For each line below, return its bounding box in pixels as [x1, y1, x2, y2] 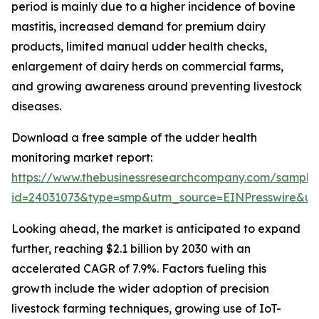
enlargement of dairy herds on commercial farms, [11, 59, 283, 74]
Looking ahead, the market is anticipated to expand [11, 221, 300, 236]
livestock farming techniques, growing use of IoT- [11, 301, 281, 316]
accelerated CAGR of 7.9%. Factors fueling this [11, 261, 266, 276]
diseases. [11, 99, 61, 114]
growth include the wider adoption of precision [11, 281, 269, 296]
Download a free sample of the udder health [11, 130, 257, 145]
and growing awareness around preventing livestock [11, 79, 302, 94]
